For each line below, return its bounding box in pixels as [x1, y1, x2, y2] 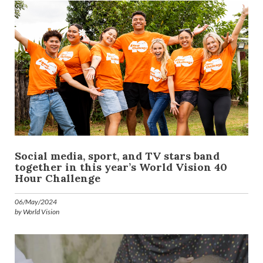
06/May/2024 [15, 197, 57, 207]
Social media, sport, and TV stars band [15, 149, 220, 163]
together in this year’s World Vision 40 [15, 160, 227, 174]
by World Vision [15, 207, 59, 217]
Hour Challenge [15, 171, 100, 186]
